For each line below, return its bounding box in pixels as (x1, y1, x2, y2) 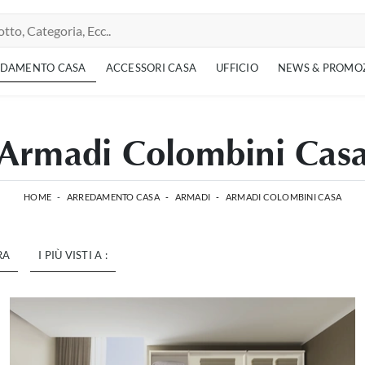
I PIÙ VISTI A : (38, 248, 108, 262)
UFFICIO (216, 61, 258, 74)
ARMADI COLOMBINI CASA (225, 191, 341, 202)
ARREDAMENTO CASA (66, 191, 160, 202)
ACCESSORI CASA (105, 61, 196, 74)
